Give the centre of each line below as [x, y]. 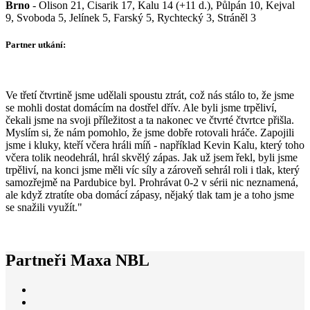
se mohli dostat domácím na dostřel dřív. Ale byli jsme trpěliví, [141, 108]
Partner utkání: [36, 44]
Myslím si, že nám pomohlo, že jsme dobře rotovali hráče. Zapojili [150, 133]
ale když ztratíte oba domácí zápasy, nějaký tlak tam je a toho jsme [150, 195]
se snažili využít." [44, 208]
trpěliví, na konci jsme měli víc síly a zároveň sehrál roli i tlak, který [153, 170]
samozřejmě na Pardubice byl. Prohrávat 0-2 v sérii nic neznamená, [152, 183]
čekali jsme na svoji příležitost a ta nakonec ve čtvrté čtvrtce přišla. [150, 120]
